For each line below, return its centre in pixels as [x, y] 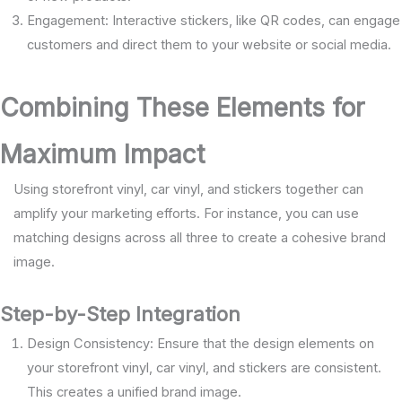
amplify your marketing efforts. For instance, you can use [186, 214]
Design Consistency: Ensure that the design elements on [201, 343]
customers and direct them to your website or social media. [209, 45]
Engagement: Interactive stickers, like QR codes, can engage [214, 21]
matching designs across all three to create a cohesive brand [199, 238]
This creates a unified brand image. [134, 392]
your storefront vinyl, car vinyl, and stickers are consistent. [204, 367]
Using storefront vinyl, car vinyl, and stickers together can [188, 190]
